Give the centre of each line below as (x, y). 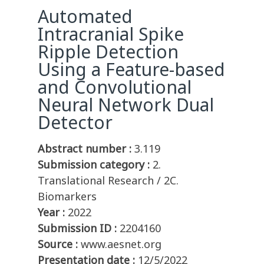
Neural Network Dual (126, 105)
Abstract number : (85, 149)
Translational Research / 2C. (108, 181)
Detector (75, 123)
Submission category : (94, 165)
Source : (58, 244)
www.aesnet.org (121, 244)
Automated (85, 16)
